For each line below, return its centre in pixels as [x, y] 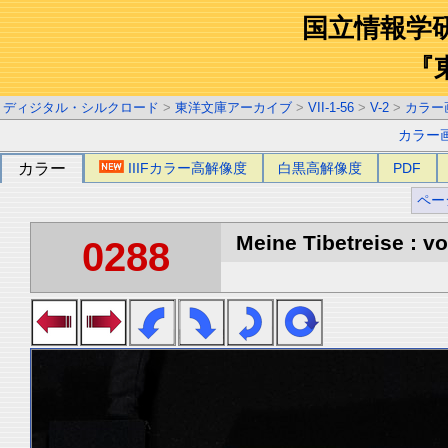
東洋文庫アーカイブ [233, 107]
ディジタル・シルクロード [81, 107]
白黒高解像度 [320, 168]
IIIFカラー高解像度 [188, 168]
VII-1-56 [331, 107]
